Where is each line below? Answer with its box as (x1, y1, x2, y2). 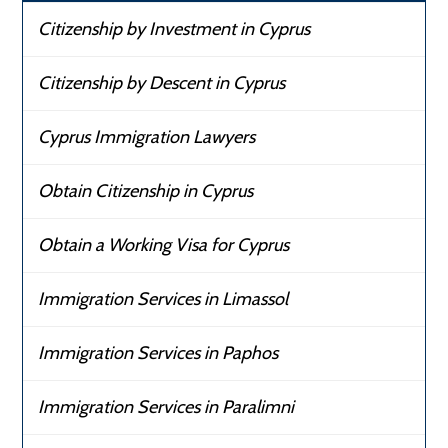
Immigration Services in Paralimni (38, 395, 295, 418)
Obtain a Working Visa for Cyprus (38, 233, 290, 256)
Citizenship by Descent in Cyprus (38, 71, 286, 94)
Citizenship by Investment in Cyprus (38, 17, 311, 40)
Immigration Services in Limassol (38, 287, 289, 310)
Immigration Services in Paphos (38, 341, 279, 364)
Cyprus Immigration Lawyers (38, 125, 256, 148)
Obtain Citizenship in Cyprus (38, 179, 254, 202)
